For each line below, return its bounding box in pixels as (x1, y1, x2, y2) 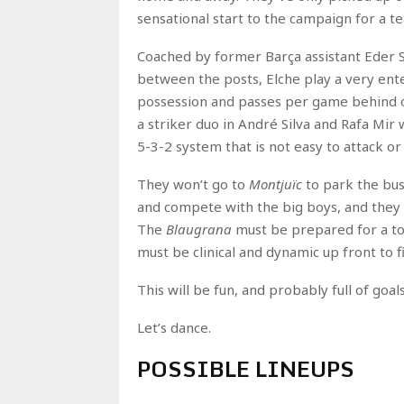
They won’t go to (137, 175, 249, 193)
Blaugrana (166, 220, 232, 238)
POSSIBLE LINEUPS (137, 351, 354, 386)
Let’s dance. (137, 318, 211, 336)
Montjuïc (249, 175, 302, 193)
